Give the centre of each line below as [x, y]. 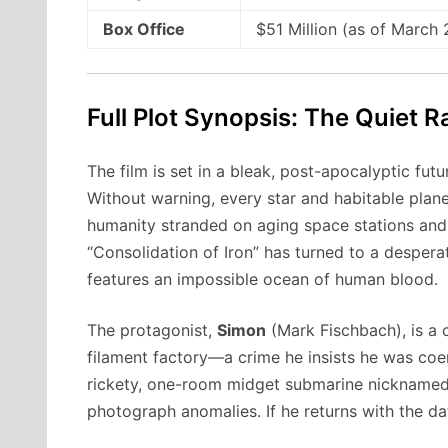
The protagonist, [152, 330]
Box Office [144, 29]
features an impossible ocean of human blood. [262, 279]
